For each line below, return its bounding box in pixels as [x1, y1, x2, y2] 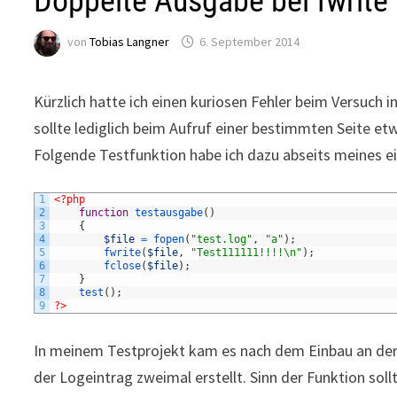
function [79, 206, 129, 219]
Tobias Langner [90, 34, 170, 51]
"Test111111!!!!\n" [191, 246, 303, 259]
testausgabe [135, 206, 204, 219]
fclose [104, 260, 142, 272]
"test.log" [191, 233, 253, 245]
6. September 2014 [199, 34, 300, 51]
